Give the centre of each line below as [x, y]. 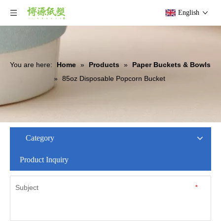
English [189, 13]
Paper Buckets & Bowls [171, 65]
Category [40, 138]
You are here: [31, 65]
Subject [27, 187]
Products [104, 65]
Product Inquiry [44, 160]
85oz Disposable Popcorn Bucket [113, 78]
